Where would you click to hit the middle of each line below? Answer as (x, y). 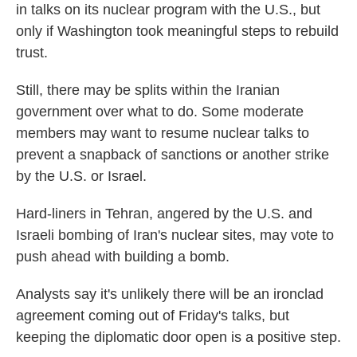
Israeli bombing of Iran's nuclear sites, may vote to (175, 235)
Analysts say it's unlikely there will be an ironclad (170, 294)
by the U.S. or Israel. (81, 176)
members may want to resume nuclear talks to (163, 133)
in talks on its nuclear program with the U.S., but (168, 10)
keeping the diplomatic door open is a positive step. (178, 337)
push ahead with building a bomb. (123, 257)
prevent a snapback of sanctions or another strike (173, 155)
